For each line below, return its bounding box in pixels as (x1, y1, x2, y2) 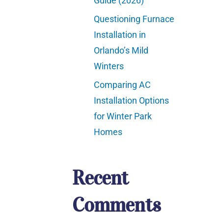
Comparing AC (94, 79, 151, 90)
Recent (72, 165, 129, 190)
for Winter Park (94, 110, 152, 121)
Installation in (94, 29, 146, 40)
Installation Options (94, 95, 169, 106)
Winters (94, 60, 124, 71)
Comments (72, 192, 161, 217)
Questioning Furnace (94, 13, 175, 24)
